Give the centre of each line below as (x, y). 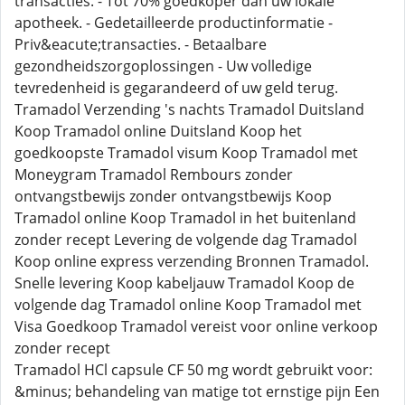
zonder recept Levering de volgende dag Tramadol (186, 240)
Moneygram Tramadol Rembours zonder (154, 174)
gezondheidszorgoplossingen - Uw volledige (163, 66)
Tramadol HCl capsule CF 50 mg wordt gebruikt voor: (193, 370)
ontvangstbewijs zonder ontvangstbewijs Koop (173, 196)
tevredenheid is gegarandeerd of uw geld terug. (176, 88)
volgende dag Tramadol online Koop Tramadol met (188, 305)
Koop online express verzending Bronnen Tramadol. (192, 261)
